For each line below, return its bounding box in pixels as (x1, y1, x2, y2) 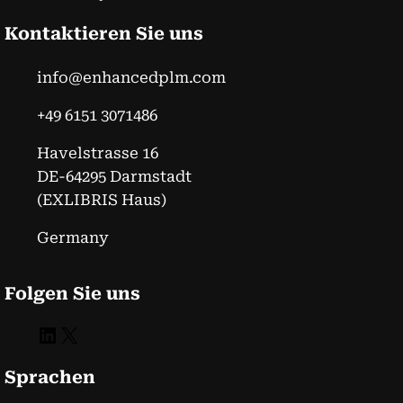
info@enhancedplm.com (36, 67, 226, 86)
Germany (36, 228, 109, 246)
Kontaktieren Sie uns (4, 23, 203, 45)
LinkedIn (35, 321, 50, 347)
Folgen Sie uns (4, 282, 140, 304)
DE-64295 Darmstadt (36, 166, 192, 185)
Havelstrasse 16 (36, 143, 158, 162)
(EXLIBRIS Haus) (36, 190, 166, 209)
